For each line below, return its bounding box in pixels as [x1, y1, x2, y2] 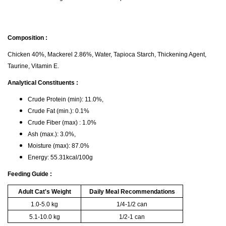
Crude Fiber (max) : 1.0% [28, 119, 96, 126]
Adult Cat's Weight [18, 188, 71, 195]
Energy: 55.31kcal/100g [28, 154, 93, 161]
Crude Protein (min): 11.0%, [28, 96, 103, 103]
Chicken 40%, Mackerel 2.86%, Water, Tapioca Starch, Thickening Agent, [8, 51, 206, 58]
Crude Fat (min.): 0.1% [28, 107, 89, 115]
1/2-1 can [119, 213, 145, 220]
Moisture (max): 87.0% [28, 142, 89, 149]
